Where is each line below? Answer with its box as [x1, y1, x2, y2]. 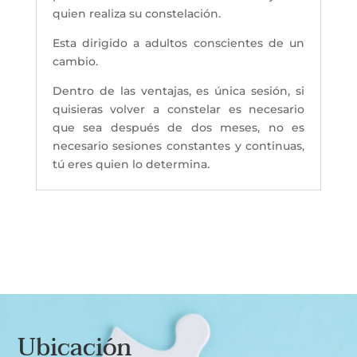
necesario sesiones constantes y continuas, [52, 138, 305, 153]
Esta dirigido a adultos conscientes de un [52, 35, 305, 50]
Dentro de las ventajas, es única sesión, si [52, 83, 305, 98]
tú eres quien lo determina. [52, 156, 210, 171]
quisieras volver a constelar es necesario [52, 101, 305, 116]
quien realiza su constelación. [52, 6, 221, 21]
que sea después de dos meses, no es [52, 120, 305, 135]
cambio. [52, 53, 98, 69]
